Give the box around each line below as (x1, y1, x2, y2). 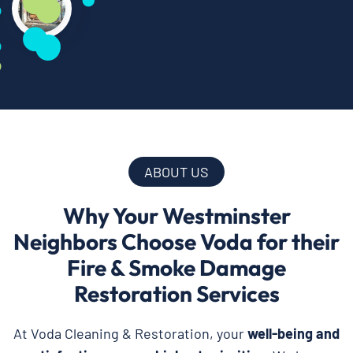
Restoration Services (73, 279, 280, 307)
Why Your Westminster (62, 201, 291, 229)
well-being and (247, 324, 340, 342)
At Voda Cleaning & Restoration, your (13, 324, 247, 342)
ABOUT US (144, 162, 209, 180)
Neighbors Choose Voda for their (13, 227, 340, 255)
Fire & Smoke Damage (67, 253, 286, 281)
